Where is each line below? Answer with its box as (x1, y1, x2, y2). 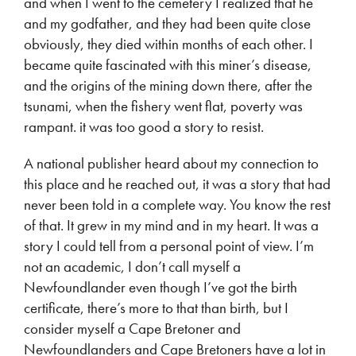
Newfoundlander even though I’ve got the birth (24, 277, 297, 297)
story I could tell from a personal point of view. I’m (24, 236, 314, 256)
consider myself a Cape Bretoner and (24, 319, 241, 339)
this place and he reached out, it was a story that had (24, 174, 331, 194)
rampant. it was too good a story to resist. (24, 117, 264, 137)
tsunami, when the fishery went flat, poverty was (24, 96, 303, 116)
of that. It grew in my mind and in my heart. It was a (24, 215, 319, 235)
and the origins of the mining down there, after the (24, 75, 312, 95)
